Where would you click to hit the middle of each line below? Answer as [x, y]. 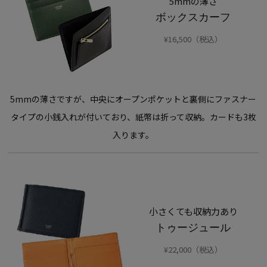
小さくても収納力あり [193, 211]
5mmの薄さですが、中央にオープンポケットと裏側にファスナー [133, 99]
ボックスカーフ [193, 17]
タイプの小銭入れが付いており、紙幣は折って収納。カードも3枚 [133, 117]
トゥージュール [193, 227]
